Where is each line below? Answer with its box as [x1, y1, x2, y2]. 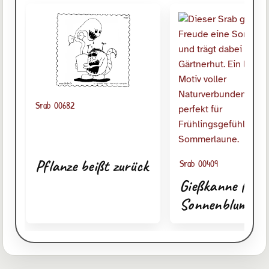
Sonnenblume [179, 195, 253, 215]
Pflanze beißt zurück [35, 156, 149, 177]
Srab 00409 [179, 156, 219, 170]
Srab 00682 [35, 98, 75, 112]
